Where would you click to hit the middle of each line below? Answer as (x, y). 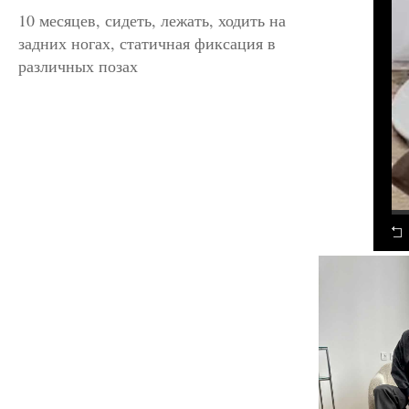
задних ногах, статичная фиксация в (147, 43)
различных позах (78, 66)
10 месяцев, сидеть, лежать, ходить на (152, 20)
